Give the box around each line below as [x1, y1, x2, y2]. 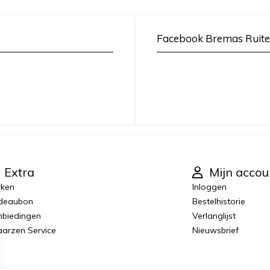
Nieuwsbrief [192, 224, 239, 236]
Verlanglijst [192, 210, 236, 221]
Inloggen [192, 181, 227, 192]
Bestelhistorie [192, 195, 246, 207]
